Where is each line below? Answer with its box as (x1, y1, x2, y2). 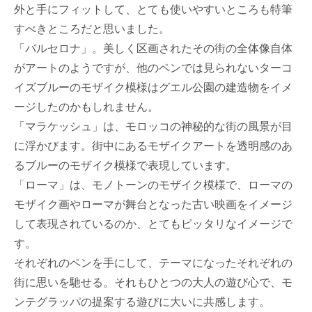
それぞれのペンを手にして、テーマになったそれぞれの (14, 254, 292, 270)
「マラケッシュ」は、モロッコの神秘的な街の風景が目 (14, 118, 292, 134)
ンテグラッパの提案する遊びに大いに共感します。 (14, 293, 270, 309)
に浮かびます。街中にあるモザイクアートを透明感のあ (14, 137, 292, 153)
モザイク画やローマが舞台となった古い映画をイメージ (14, 196, 292, 212)
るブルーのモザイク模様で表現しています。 (14, 157, 237, 173)
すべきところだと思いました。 (14, 20, 170, 36)
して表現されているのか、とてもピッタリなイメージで (14, 215, 292, 231)
